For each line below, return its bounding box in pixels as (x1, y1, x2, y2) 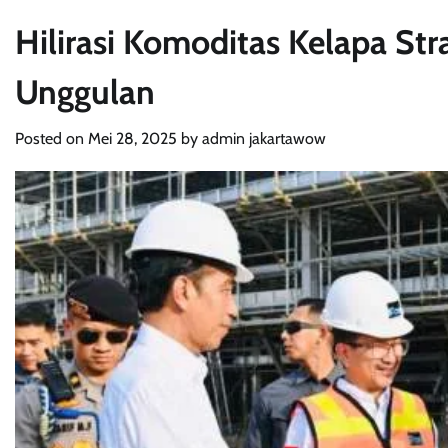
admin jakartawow (202, 129, 326, 149)
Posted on (15, 129, 88, 149)
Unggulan (15, 71, 155, 113)
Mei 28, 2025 (88, 129, 177, 149)
